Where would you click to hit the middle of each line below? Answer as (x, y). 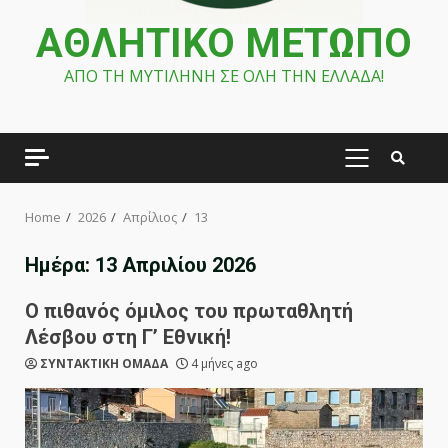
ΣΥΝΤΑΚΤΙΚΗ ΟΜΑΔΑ (104, 363)
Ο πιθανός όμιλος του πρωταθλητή (189, 311)
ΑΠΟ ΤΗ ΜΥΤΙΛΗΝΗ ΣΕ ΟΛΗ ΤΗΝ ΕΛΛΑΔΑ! (224, 76)
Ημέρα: (60, 265)
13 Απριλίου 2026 (175, 265)
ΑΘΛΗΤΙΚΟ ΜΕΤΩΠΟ (224, 43)
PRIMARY (388, 168)
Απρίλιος (150, 217)
